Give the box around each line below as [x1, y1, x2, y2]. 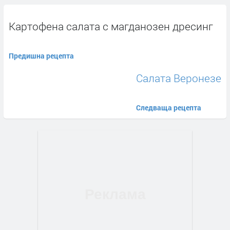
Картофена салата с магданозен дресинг [9, 19, 213, 34]
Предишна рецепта [9, 51, 74, 61]
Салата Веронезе [136, 71, 221, 86]
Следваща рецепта [136, 103, 201, 113]
